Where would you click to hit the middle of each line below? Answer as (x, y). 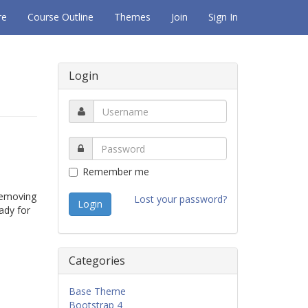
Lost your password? (180, 199)
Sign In (223, 17)
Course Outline (60, 17)
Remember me (115, 172)
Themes (132, 17)
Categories (97, 261)
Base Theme (97, 291)
